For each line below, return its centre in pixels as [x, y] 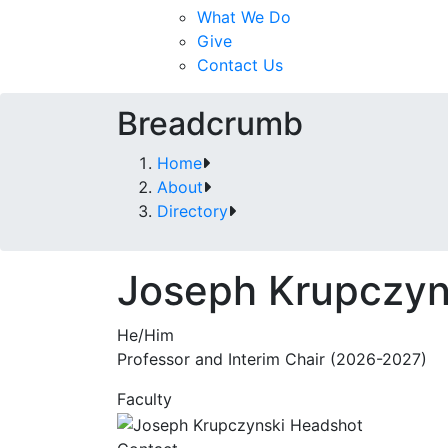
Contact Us [240, 65]
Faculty [144, 399]
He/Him [145, 335]
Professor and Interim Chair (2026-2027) [272, 359]
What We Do [244, 17]
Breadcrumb [210, 123]
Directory [192, 211]
